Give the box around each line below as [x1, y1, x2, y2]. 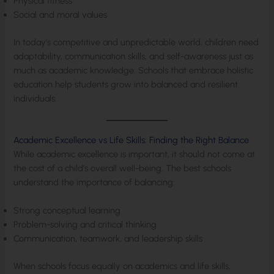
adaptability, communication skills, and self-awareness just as [13, 50, 254, 62]
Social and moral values [13, 9, 108, 20]
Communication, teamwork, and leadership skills [13, 233, 203, 245]
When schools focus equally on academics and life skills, [13, 261, 231, 272]
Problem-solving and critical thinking [13, 219, 157, 231]
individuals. [13, 92, 57, 104]
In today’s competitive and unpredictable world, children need [13, 36, 259, 48]
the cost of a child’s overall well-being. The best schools [13, 162, 232, 174]
